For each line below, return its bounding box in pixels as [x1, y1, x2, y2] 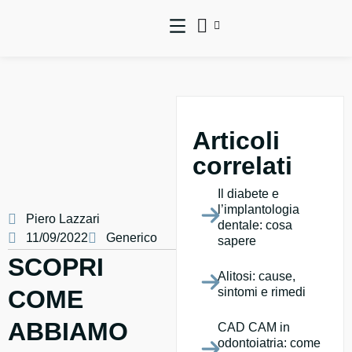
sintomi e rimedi [218, 285, 306, 299]
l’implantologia [218, 203, 300, 217]
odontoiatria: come [218, 336, 321, 350]
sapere [218, 234, 257, 248]
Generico [106, 231, 157, 245]
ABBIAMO [8, 317, 128, 346]
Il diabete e [218, 187, 280, 201]
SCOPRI [8, 253, 104, 282]
